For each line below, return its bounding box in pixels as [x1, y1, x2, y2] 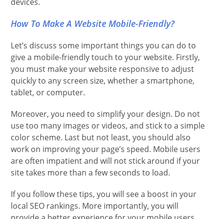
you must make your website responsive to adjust [11, 64, 195, 75]
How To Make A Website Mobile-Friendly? [11, 18, 175, 30]
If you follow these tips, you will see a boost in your [11, 189, 197, 200]
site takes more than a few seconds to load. [11, 167, 171, 178]
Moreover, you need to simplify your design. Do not [11, 109, 200, 120]
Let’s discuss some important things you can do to [11, 40, 197, 51]
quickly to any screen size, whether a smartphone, [11, 75, 195, 87]
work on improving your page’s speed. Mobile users [11, 144, 201, 155]
